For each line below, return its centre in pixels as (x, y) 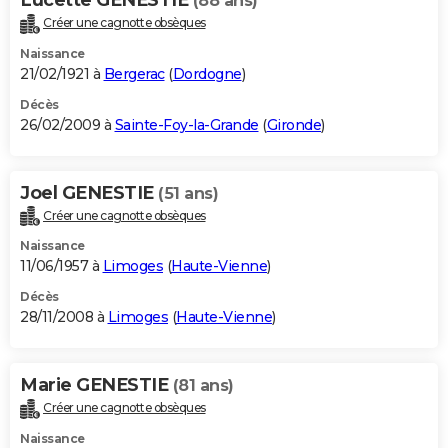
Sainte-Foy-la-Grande (186, 124)
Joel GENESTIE (89, 192)
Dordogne (207, 73)
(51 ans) (188, 193)
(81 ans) (203, 386)
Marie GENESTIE (96, 385)
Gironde (293, 124)
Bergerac (134, 73)
